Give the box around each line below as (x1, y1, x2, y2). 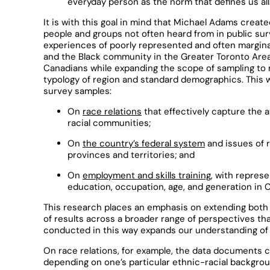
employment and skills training (83, 169, 211, 181)
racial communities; (67, 117, 151, 129)
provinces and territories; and (67, 149, 195, 161)
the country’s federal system (83, 137, 205, 149)
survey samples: (43, 85, 111, 97)
